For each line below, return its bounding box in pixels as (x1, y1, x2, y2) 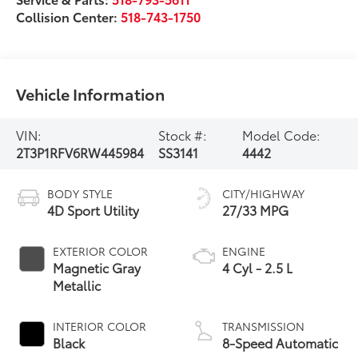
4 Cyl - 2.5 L (222, 258, 292, 277)
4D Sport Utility (47, 201, 140, 220)
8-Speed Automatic (222, 333, 338, 352)
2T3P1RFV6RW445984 (16, 143, 145, 162)
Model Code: (241, 125, 320, 145)
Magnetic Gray (53, 258, 141, 277)
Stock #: (158, 125, 208, 145)
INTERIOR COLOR (53, 318, 147, 335)
